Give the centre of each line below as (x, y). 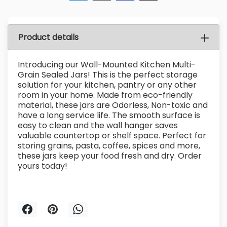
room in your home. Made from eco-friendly (105, 95)
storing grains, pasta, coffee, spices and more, (109, 146)
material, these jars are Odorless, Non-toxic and (113, 105)
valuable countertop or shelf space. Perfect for (112, 136)
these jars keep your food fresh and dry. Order (110, 156)
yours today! (43, 166)
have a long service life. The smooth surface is (109, 116)
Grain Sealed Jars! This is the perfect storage (108, 75)
